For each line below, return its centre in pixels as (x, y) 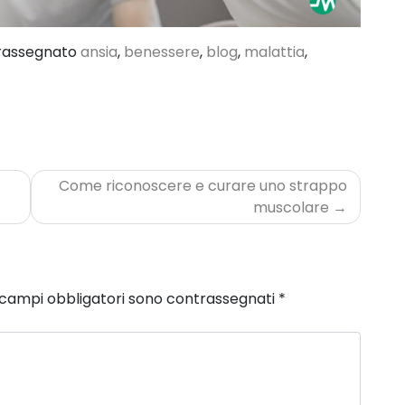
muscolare (291, 208)
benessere (162, 52)
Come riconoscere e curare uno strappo (203, 186)
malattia (274, 52)
